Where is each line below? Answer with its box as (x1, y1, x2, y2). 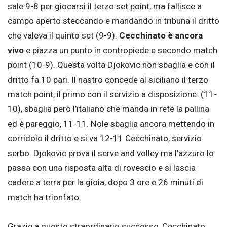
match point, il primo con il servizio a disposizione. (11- (8, 89, 217, 99)
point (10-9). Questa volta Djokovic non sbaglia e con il (8, 59, 215, 70)
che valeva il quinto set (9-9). (8, 30, 119, 41)
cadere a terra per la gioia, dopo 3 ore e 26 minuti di (8, 177, 203, 187)
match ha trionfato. (8, 192, 81, 202)
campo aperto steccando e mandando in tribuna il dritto (8, 15, 219, 26)
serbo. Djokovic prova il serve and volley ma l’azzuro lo (8, 147, 214, 158)
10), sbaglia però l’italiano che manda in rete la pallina (8, 103, 209, 114)
